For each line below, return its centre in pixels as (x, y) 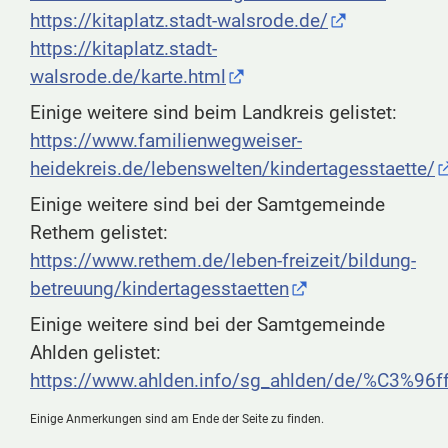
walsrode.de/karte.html (128, 77)
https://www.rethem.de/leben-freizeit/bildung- (223, 261)
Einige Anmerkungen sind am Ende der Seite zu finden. (177, 419)
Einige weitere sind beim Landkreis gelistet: (213, 113)
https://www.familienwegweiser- (166, 141)
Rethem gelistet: (99, 233)
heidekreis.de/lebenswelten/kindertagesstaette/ (232, 169)
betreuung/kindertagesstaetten (159, 289)
